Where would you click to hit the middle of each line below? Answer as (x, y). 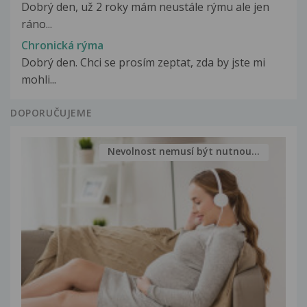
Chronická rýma (62, 45)
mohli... (39, 79)
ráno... (37, 24)
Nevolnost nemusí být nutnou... (184, 151)
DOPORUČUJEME (51, 112)
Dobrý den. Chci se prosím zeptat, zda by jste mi (143, 62)
